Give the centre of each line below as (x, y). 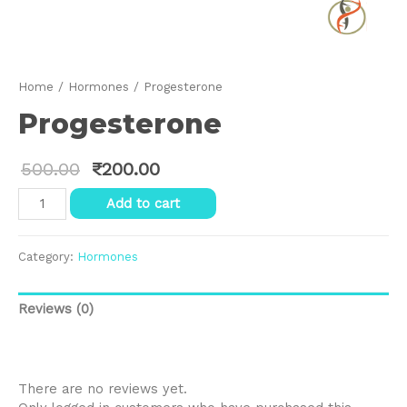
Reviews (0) (56, 308)
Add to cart (143, 203)
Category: (48, 257)
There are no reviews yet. (103, 388)
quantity (43, 215)
